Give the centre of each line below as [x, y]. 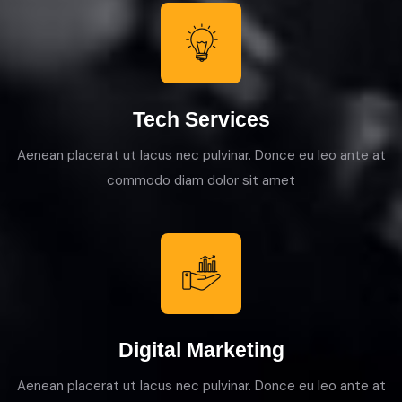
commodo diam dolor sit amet [201, 180]
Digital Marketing [201, 350]
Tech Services [201, 119]
